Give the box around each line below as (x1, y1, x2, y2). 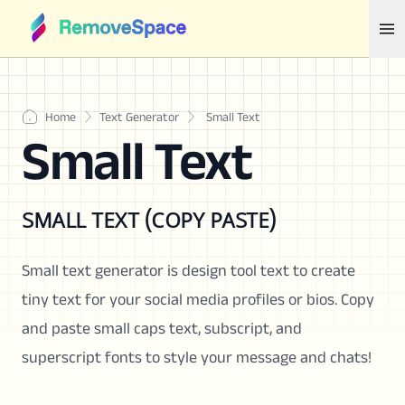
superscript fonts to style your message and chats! (22, 348, 372, 366)
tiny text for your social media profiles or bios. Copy (22, 290, 374, 308)
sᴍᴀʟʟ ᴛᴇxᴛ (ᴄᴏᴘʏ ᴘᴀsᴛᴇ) (22, 199, 276, 236)
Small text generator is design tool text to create (22, 261, 355, 279)
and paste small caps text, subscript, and (22, 319, 302, 337)
